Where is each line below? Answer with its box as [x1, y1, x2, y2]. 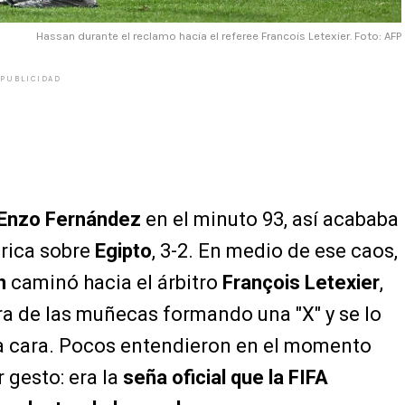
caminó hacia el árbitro [6, 271, 222, 295]
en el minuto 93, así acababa [141, 208, 399, 231]
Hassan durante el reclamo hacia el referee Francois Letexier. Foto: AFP [36, 29, 401, 43]
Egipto [95, 240, 152, 263]
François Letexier [222, 271, 380, 295]
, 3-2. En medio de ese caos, [152, 240, 398, 263]
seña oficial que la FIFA [123, 366, 328, 390]
